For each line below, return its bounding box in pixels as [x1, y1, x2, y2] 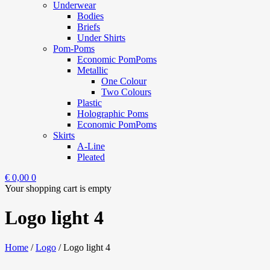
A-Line [77, 141, 105, 151]
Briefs [77, 22, 100, 32]
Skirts [53, 130, 75, 140]
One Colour [101, 76, 146, 86]
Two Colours [101, 87, 151, 97]
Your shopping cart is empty [5, 183, 111, 193]
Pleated [77, 152, 105, 162]
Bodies [77, 11, 104, 21]
